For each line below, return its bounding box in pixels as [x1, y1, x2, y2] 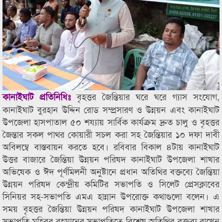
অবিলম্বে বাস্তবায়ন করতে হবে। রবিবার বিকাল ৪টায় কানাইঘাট [2, 140, 220, 153]
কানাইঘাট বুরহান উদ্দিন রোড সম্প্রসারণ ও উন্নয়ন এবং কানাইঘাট [2, 103, 220, 115]
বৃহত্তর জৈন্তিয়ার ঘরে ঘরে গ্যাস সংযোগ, [71, 90, 220, 103]
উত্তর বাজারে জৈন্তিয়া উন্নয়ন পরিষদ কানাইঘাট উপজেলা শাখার [2, 152, 220, 165]
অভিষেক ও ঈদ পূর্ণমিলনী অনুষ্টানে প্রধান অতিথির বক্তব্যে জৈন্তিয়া [2, 165, 220, 177]
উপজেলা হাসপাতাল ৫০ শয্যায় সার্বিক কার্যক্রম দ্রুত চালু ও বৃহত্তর [2, 115, 220, 128]
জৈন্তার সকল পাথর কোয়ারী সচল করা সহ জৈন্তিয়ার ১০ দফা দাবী [2, 127, 220, 140]
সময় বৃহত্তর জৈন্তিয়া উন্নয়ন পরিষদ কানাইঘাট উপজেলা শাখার [2, 202, 220, 215]
